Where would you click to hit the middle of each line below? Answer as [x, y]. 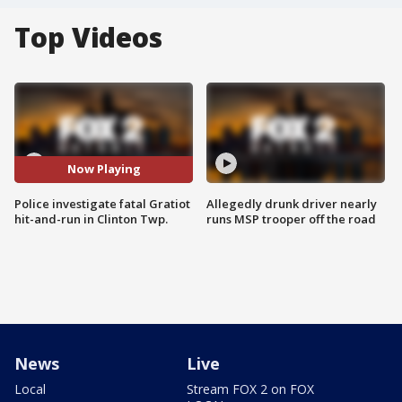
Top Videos [88, 37]
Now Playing [104, 169]
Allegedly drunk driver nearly [292, 203]
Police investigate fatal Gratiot [102, 203]
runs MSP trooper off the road [291, 218]
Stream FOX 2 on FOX [250, 389]
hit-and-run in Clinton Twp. [91, 218]
